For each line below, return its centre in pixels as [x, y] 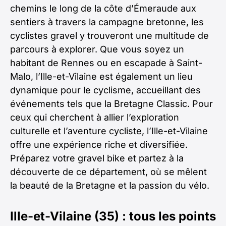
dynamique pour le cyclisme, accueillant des [105, 90]
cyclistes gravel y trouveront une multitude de [109, 36]
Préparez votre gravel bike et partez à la [97, 158]
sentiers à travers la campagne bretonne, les [107, 22]
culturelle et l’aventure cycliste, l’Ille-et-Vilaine [109, 131]
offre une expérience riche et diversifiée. [99, 145]
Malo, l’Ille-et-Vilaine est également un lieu [101, 76]
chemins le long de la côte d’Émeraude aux [103, 8]
